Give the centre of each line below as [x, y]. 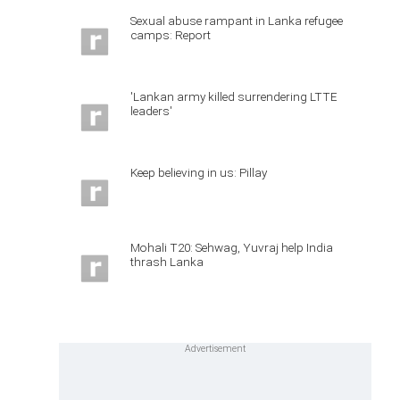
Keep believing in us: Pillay [199, 172]
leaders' [151, 110]
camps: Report [171, 35]
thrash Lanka [167, 262]
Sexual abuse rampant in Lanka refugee [237, 21]
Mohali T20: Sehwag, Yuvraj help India [232, 248]
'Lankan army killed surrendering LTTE [234, 96]
